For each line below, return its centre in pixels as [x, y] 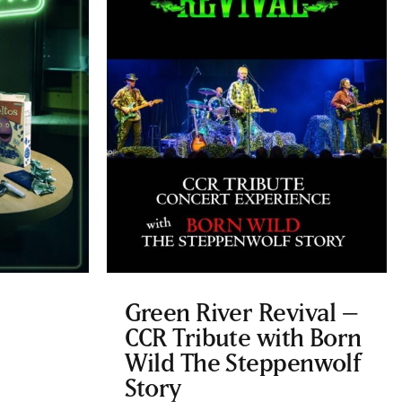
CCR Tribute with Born [243, 336]
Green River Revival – [241, 311]
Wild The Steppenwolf [243, 362]
